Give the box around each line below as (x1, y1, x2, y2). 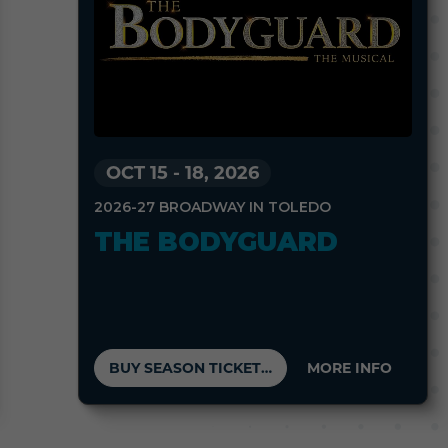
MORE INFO (307, 358, 392, 377)
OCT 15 (106, 162, 168, 185)
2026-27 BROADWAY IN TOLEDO (94, 198, 331, 217)
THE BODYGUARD (94, 226, 338, 259)
